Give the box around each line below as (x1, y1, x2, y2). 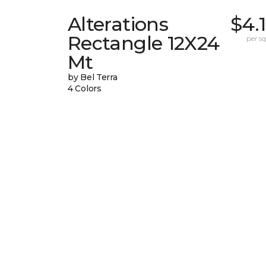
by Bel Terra (68, 72, 118, 83)
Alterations (68, 12, 168, 36)
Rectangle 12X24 (68, 31, 220, 55)
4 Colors (68, 83, 102, 94)
